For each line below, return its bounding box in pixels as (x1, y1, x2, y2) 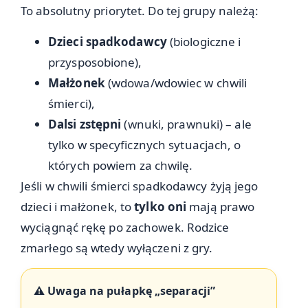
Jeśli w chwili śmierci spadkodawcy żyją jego (21, 177, 258, 194)
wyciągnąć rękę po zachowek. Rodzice (21, 219, 230, 235)
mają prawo (186, 198, 255, 214)
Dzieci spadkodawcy (48, 33, 167, 49)
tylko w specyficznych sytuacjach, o (48, 136, 241, 153)
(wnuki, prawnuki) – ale (121, 115, 252, 132)
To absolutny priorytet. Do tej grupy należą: (21, 3, 259, 19)
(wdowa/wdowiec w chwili (104, 74, 247, 91)
